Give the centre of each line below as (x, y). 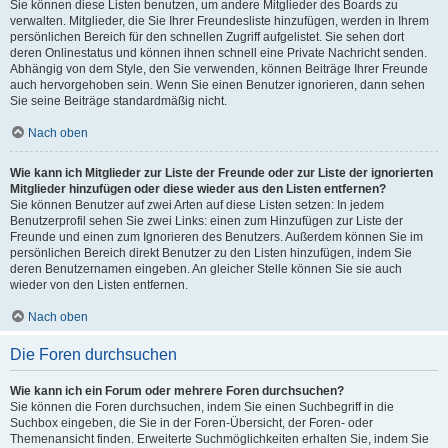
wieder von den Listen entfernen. (99, 285)
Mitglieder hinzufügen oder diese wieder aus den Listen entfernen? (198, 189)
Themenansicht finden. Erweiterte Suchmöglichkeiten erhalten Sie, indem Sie (219, 439)
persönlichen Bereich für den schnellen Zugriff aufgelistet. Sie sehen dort (207, 37)
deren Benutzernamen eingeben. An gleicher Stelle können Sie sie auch (206, 269)
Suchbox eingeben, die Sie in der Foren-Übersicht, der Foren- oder (191, 423)
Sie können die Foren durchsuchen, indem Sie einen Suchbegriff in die (202, 407)
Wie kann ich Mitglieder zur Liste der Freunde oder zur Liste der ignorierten (221, 173)
